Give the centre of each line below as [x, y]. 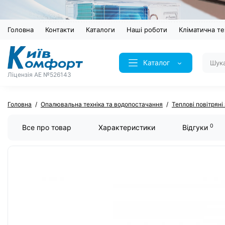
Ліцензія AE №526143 [39, 74]
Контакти [60, 30]
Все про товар [47, 128]
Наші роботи [147, 30]
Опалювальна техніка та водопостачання [102, 104]
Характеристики [127, 128]
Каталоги [100, 30]
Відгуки [196, 128]
